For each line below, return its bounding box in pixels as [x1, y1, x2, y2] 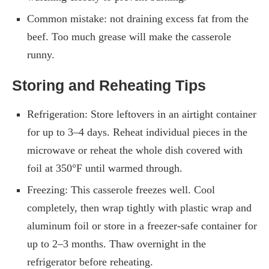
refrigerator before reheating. [27, 255, 153, 268]
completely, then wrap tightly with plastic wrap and [27, 201, 252, 214]
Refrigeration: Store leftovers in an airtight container [27, 107, 256, 120]
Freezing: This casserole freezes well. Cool [27, 183, 215, 196]
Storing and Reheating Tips [12, 76, 206, 94]
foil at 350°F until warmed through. [27, 162, 183, 174]
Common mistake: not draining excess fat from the [27, 12, 249, 25]
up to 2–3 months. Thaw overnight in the [27, 237, 206, 250]
